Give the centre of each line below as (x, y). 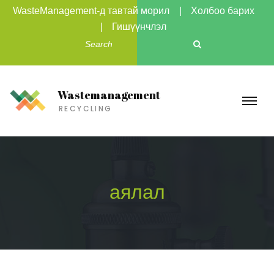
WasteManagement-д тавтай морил (91, 11)
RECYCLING (86, 109)
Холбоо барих (222, 11)
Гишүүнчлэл (139, 27)
